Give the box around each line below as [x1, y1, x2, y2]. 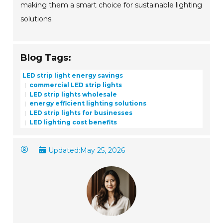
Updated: [48, 145, 81, 155]
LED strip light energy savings [22, 71, 123, 79]
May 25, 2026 [80, 145, 125, 155]
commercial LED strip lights [28, 81, 122, 89]
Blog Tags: [20, 52, 72, 64]
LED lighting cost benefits [28, 118, 117, 126]
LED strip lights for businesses [28, 109, 133, 116]
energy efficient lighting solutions [28, 100, 147, 108]
